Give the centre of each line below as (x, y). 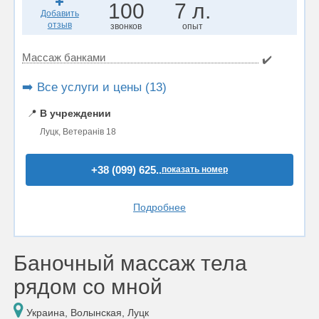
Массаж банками (64, 57)
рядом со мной (88, 287)
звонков (126, 26)
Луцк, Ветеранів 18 (78, 132)
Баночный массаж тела (130, 263)
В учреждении (75, 113)
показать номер (195, 169)
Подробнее (159, 207)
